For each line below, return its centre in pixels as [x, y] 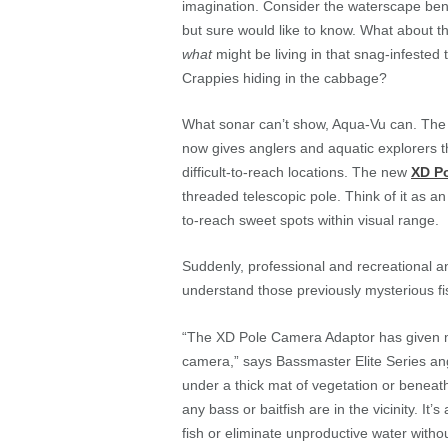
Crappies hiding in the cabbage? [284, 77]
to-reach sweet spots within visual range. [310, 219]
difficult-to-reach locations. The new [296, 171]
